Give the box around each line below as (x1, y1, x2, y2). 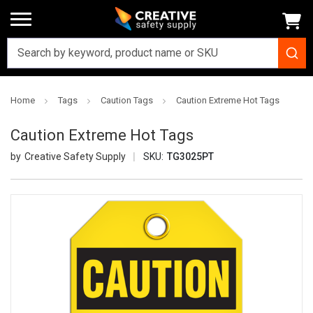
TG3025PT (166, 151, 214, 163)
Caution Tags (101, 95, 153, 105)
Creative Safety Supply (24, 151, 126, 163)
